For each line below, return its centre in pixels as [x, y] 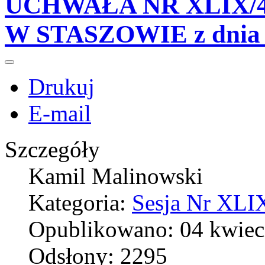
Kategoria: [80, 203]
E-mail [60, 114]
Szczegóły [52, 150]
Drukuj [62, 87]
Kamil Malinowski [116, 176]
